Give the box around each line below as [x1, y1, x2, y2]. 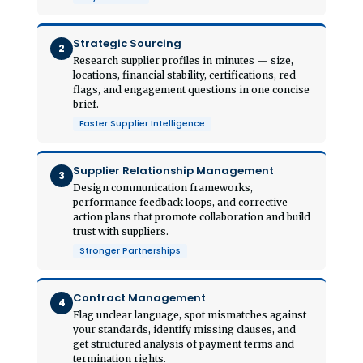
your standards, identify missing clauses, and [73, 322, 296, 335]
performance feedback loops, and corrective [73, 195, 288, 208]
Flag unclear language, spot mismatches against [73, 308, 306, 321]
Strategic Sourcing [73, 35, 181, 51]
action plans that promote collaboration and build [73, 210, 310, 223]
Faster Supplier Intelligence [79, 117, 205, 130]
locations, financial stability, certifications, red [73, 68, 296, 81]
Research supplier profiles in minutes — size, [73, 53, 293, 66]
